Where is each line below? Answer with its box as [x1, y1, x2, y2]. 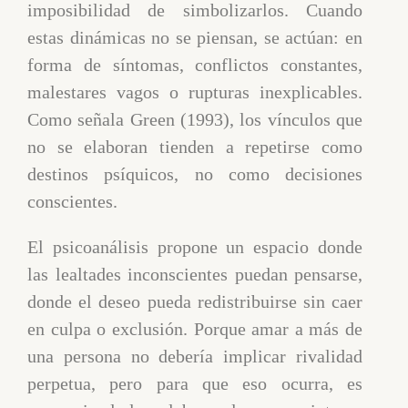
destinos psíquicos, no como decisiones [27, 163, 362, 184]
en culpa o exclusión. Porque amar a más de [27, 318, 362, 339]
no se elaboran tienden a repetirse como [27, 136, 362, 157]
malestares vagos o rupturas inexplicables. [27, 81, 362, 102]
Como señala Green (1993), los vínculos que [27, 108, 362, 129]
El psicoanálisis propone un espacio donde [27, 236, 362, 257]
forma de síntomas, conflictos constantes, [27, 54, 362, 75]
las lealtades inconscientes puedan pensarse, [27, 263, 362, 284]
